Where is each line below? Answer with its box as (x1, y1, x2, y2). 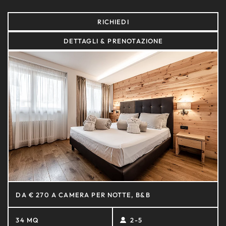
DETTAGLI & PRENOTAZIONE (63, 36, 163, 45)
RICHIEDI (97, 18, 129, 26)
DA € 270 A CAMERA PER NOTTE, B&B (16, 190, 150, 199)
